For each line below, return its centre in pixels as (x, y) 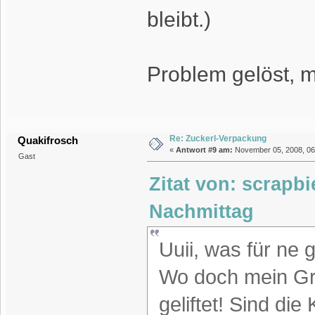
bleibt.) (179, 20)
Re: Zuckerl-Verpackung (218, 139)
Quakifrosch (48, 141)
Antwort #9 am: (204, 150)
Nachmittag (202, 212)
